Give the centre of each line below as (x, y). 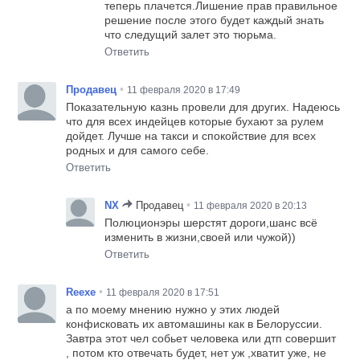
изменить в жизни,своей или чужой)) (200, 237)
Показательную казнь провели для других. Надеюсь (203, 107)
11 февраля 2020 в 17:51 (163, 293)
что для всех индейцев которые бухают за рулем (195, 122)
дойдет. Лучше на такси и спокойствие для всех (191, 136)
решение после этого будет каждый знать (215, 20)
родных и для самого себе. (138, 151)
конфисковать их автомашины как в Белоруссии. (194, 324)
